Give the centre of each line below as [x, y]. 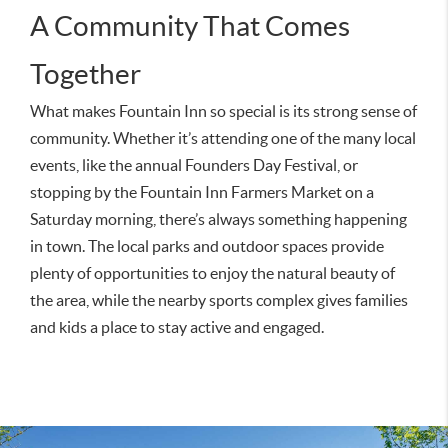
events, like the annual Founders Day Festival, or [194, 164]
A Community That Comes [190, 25]
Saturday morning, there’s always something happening [218, 218]
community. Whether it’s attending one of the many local [223, 137]
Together [85, 73]
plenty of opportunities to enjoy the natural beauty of [212, 272]
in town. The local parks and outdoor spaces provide [207, 245]
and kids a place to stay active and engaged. [177, 326]
